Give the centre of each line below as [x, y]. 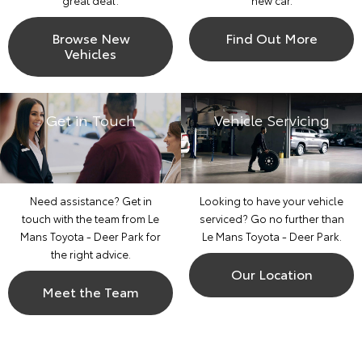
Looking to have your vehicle [271, 200]
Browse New [90, 38]
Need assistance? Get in [90, 200]
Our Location [271, 274]
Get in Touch [90, 120]
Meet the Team [90, 291]
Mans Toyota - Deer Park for [90, 236]
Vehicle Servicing [271, 120]
